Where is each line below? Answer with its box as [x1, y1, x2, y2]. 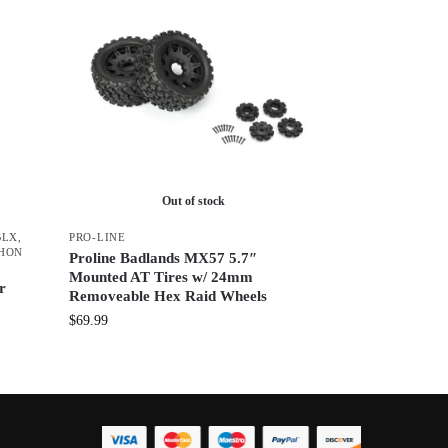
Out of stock [161, 193, 225, 208]
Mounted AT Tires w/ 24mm [69, 268, 254, 285]
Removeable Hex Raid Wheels [69, 287, 268, 304]
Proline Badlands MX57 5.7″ [69, 249, 258, 266]
